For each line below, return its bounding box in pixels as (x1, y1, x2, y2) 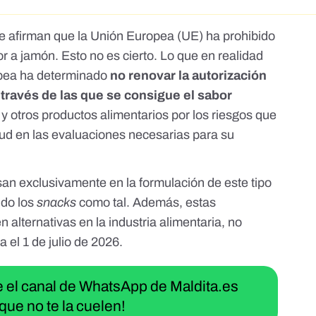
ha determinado (17, 68, 111, 83)
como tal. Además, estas (79, 195, 217, 210)
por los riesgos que (171, 108, 277, 123)
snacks (37, 195, 80, 210)
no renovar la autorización (110, 68, 267, 83)
